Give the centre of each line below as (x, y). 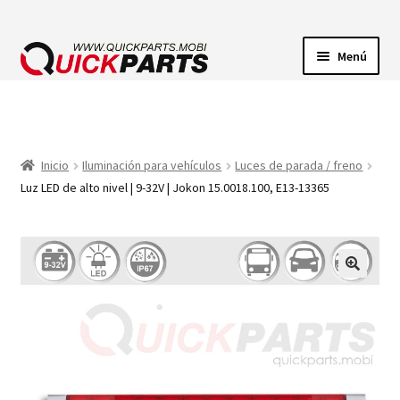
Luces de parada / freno (299, 166)
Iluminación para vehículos (152, 166)
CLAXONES (53, 246)
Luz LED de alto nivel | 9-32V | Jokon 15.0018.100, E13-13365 (175, 188)
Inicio (55, 166)
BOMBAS (47, 199)
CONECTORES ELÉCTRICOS (104, 151)
